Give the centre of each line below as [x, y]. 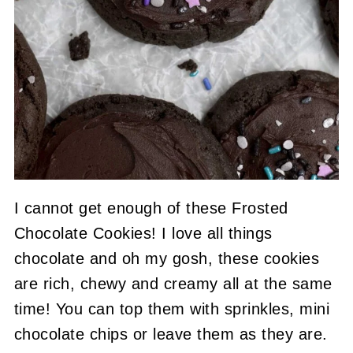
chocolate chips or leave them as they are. [171, 334]
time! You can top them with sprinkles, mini [172, 309]
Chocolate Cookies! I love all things [143, 234]
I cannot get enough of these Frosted [151, 208]
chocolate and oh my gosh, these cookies [167, 259]
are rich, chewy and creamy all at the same [173, 284]
